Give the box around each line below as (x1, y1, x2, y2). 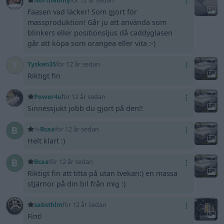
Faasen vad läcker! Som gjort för (27, 6, 137, 16)
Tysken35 (27, 59, 56, 68)
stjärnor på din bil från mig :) (27, 178, 126, 188)
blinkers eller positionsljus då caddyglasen (27, 27, 173, 37)
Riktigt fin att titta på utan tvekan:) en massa (27, 168, 178, 178)
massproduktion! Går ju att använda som (27, 17, 167, 27)
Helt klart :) (27, 135, 65, 145)
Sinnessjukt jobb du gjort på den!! (27, 103, 143, 113)
